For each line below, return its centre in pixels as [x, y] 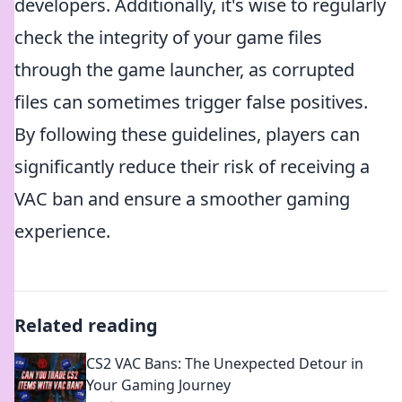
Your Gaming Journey [158, 385]
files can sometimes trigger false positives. [191, 102]
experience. [62, 231]
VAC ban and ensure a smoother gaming [182, 199]
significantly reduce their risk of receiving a [192, 166]
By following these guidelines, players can [187, 134]
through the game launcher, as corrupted [184, 70]
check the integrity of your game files [168, 37]
